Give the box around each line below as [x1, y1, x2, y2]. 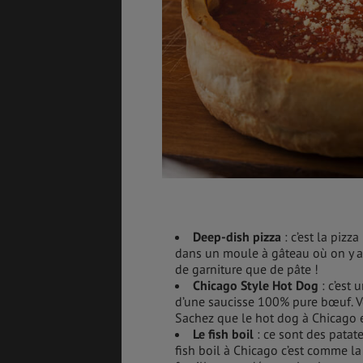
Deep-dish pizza [193, 228, 281, 245]
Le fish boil [193, 325, 254, 342]
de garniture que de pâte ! [175, 260, 318, 277]
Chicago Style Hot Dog [193, 276, 318, 293]
